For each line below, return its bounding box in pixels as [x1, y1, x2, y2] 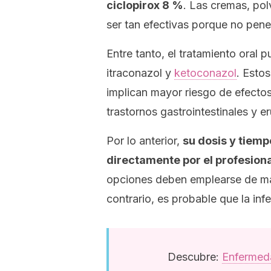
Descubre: [167, 250, 222, 263]
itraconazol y [106, 67, 174, 79]
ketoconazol [174, 67, 237, 79]
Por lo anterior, [106, 134, 183, 147]
